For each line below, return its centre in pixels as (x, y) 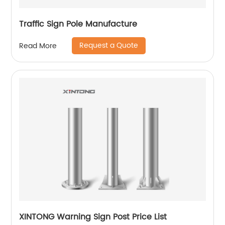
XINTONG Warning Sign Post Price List (93, 217)
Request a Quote (109, 45)
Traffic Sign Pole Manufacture (78, 24)
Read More (38, 46)
